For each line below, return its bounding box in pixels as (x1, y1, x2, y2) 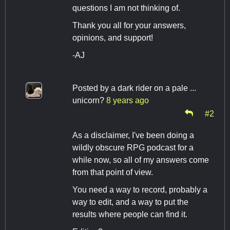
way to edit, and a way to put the (72, 197, 188, 206)
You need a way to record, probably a (72, 185, 207, 194)
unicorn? (72, 95, 104, 105)
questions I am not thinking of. (72, 3, 180, 12)
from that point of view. (72, 167, 153, 177)
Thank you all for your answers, (72, 21, 186, 30)
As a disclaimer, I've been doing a (72, 130, 194, 140)
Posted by (72, 83, 111, 92)
